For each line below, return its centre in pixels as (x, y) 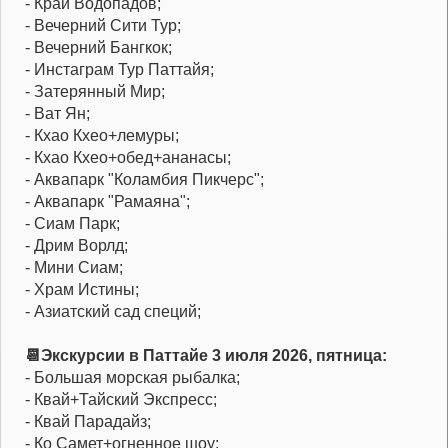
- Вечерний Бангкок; (98, 48)
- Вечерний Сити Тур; (103, 26)
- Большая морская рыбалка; (132, 378)
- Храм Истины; (82, 290)
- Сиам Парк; (72, 224)
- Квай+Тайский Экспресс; (121, 400)
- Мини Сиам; (74, 268)
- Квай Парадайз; (88, 422)
